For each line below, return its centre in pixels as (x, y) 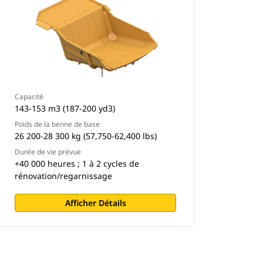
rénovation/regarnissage (64, 176)
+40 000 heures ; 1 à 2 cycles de (77, 163)
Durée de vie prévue (48, 152)
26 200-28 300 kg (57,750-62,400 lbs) (86, 136)
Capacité (29, 97)
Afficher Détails (95, 203)
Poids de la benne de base (58, 124)
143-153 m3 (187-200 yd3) (65, 108)
